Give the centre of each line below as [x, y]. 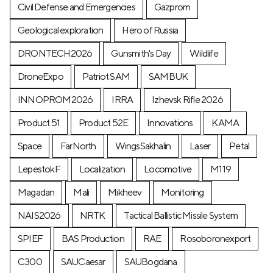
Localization [102, 169]
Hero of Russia [150, 30]
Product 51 [39, 122]
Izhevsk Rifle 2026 [187, 99]
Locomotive [168, 169]
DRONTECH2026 [55, 53]
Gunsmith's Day [141, 53]
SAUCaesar [83, 261]
